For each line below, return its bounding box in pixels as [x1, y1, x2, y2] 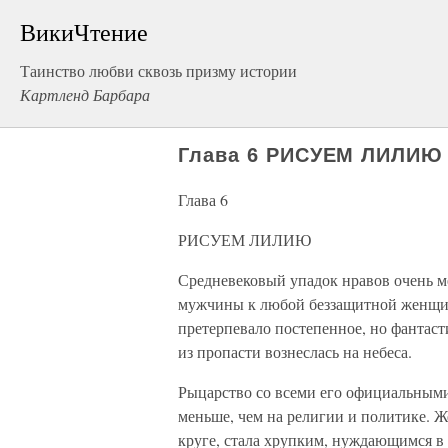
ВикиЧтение [20, 16, 148, 48]
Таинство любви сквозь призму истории [20, 60, 297, 81]
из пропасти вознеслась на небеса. [178, 341, 412, 362]
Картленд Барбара [20, 84, 150, 105]
